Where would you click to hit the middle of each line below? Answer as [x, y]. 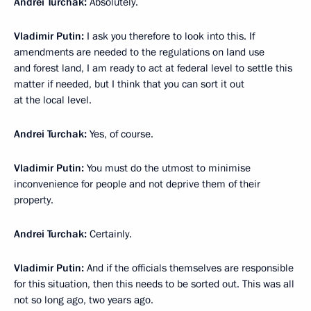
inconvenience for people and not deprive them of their [137, 184]
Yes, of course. [121, 134]
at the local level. [53, 100]
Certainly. [111, 234]
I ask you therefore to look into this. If [169, 36]
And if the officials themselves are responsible [189, 268]
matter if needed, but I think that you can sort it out [129, 84]
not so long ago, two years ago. [84, 300]
